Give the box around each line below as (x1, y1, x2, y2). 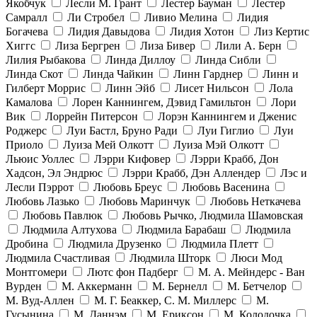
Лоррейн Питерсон (45, 110, 138, 123)
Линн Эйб (105, 82, 155, 95)
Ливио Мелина (144, 11, 217, 24)
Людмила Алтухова (23, 224, 117, 236)
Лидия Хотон (170, 25, 234, 38)
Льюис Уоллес (6, 153, 74, 166)
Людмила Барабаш (137, 224, 226, 236)
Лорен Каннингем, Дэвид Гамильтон (72, 96, 251, 109)
